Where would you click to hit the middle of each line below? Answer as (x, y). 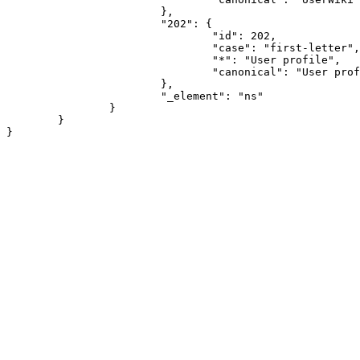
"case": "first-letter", (109, 48)
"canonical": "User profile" (109, 72)
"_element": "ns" (84, 96)
